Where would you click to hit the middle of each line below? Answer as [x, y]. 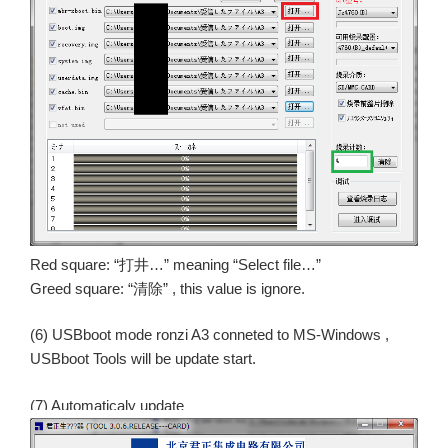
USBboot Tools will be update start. [143, 359]
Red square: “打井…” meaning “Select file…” [175, 264]
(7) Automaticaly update [107, 405]
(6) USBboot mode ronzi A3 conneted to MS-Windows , [209, 335]
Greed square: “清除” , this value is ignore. [167, 288]
